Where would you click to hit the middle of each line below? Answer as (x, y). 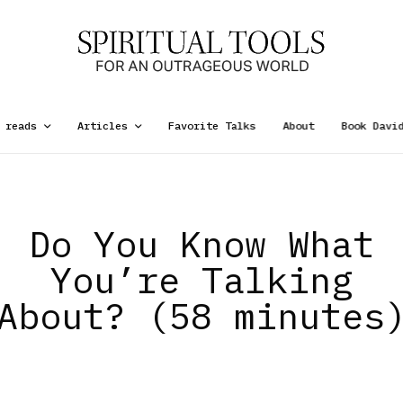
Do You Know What (201, 244)
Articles (102, 125)
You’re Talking (201, 280)
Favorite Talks (212, 125)
